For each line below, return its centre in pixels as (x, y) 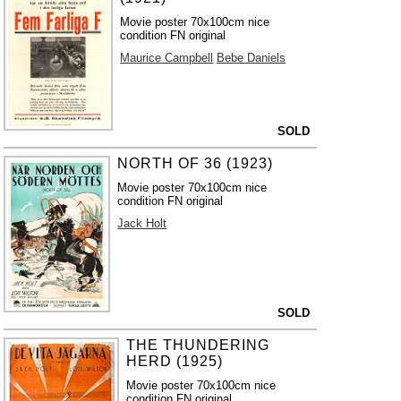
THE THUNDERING (197, 345)
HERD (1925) (174, 361)
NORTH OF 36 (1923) (196, 163)
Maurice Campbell (167, 58)
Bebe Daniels (252, 58)
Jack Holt (142, 223)
